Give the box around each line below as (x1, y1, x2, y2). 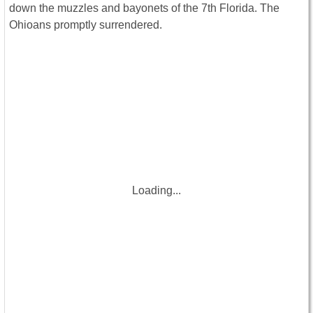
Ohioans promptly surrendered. (9, 19, 162, 31)
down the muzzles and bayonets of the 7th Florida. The (9, 2, 279, 15)
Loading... (132, 184, 181, 197)
